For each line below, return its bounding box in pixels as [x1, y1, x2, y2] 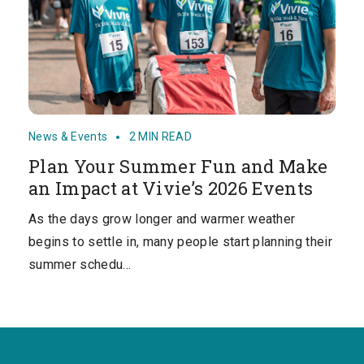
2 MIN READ [128, 130, 193, 144]
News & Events [28, 130, 110, 144]
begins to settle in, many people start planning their [28, 234, 332, 250]
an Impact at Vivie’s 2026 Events [28, 176, 314, 201]
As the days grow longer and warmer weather [28, 211, 296, 227]
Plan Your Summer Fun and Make [28, 154, 328, 179]
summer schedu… [28, 257, 132, 273]
